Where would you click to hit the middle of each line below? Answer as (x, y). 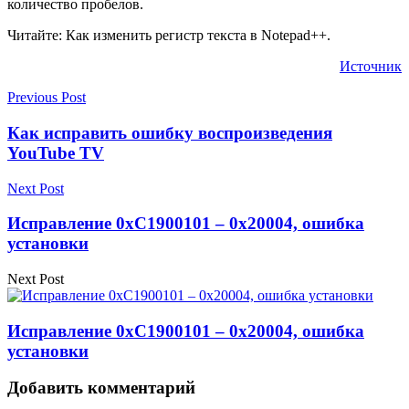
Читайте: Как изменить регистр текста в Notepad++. (169, 36)
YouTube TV (56, 152)
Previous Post (47, 98)
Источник (371, 67)
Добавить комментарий (101, 388)
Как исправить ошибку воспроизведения (170, 132)
